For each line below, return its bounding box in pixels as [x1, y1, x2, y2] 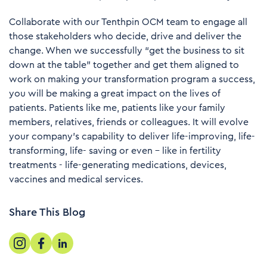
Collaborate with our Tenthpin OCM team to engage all [9, 17, 247, 27]
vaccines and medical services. [9, 174, 143, 184]
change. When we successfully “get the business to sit [9, 45, 244, 55]
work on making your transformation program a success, [9, 74, 255, 84]
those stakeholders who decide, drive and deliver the [9, 31, 241, 41]
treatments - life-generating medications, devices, [9, 160, 226, 170]
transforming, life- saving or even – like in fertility [9, 145, 221, 156]
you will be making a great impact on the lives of [9, 88, 221, 98]
